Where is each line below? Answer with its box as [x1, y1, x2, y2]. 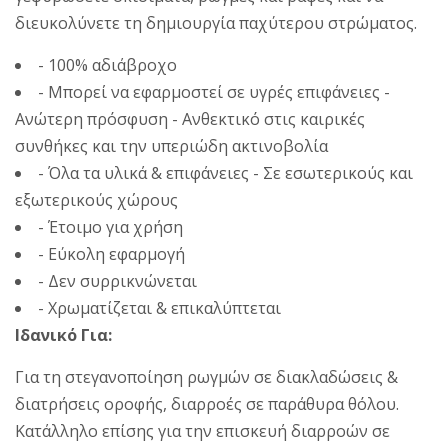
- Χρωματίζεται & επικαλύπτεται [38, 296, 281, 319]
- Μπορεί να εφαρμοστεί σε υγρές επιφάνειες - [38, 80, 390, 103]
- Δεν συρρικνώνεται [38, 269, 197, 292]
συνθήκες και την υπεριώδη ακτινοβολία [15, 134, 328, 157]
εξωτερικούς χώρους [15, 188, 178, 211]
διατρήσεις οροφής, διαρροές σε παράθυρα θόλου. [15, 392, 399, 415]
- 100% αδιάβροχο [38, 53, 177, 76]
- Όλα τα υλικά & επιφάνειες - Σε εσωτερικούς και [38, 161, 413, 184]
